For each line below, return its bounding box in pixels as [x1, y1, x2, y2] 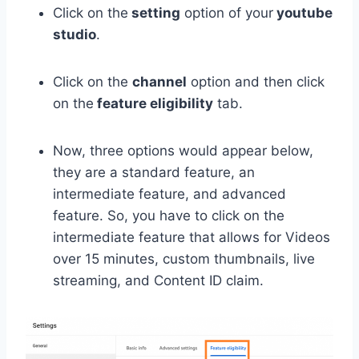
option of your [180, 5, 273, 22]
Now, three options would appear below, [53, 143, 313, 159]
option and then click [187, 74, 325, 91]
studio [53, 26, 96, 43]
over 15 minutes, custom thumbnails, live [53, 251, 315, 268]
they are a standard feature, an [53, 164, 255, 181]
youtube [273, 5, 333, 22]
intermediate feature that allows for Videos [53, 229, 330, 246]
